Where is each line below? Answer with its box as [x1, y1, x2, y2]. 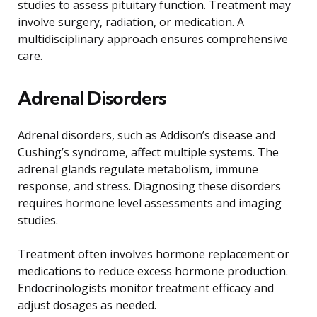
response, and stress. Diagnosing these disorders [18, 178, 281, 195]
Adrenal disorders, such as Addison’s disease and [18, 127, 275, 144]
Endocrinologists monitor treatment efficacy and [18, 280, 274, 296]
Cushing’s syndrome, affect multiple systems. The [18, 144, 279, 161]
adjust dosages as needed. [18, 297, 156, 313]
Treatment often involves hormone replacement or [18, 246, 289, 263]
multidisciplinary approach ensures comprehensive [18, 31, 288, 47]
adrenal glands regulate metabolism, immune [18, 161, 258, 178]
